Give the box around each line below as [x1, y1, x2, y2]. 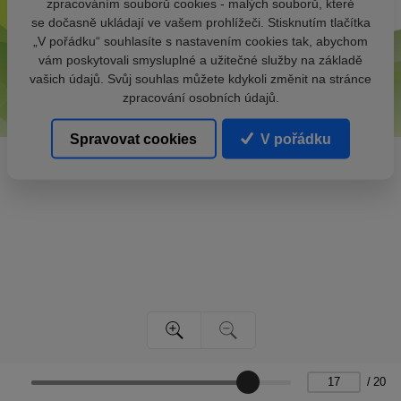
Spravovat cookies [70, 131, 198, 147]
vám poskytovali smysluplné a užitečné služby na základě [38, 52, 363, 67]
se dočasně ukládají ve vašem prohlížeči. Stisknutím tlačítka [30, 14, 371, 30]
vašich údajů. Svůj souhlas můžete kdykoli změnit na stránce [30, 71, 371, 86]
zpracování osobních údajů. [122, 90, 279, 105]
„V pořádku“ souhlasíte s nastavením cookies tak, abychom [33, 33, 368, 48]
